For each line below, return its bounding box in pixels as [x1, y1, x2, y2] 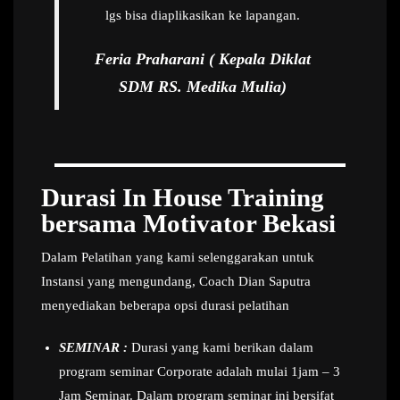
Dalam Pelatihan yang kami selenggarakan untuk [41, 250, 314, 265]
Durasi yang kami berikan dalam [128, 340, 313, 355]
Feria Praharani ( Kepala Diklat [94, 50, 311, 69]
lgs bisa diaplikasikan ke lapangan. [104, 8, 300, 23]
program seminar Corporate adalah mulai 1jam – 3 [59, 364, 340, 379]
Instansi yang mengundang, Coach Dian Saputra [41, 274, 311, 289]
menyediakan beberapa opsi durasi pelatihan [41, 298, 293, 313]
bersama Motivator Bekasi [41, 209, 336, 238]
